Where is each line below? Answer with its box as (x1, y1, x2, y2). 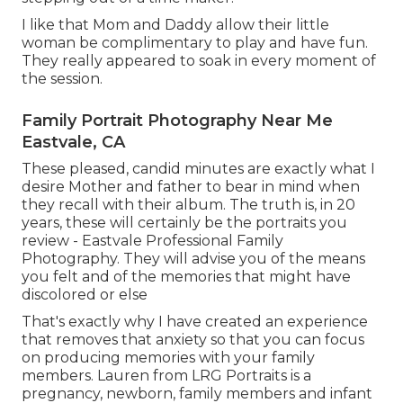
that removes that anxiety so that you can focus (22, 330, 364, 348)
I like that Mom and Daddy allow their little (22, 15, 329, 33)
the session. (22, 69, 103, 87)
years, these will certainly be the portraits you (22, 213, 347, 231)
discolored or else (22, 285, 148, 303)
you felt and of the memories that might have (22, 267, 351, 285)
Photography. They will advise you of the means (22, 249, 365, 267)
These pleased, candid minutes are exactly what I (22, 159, 375, 177)
